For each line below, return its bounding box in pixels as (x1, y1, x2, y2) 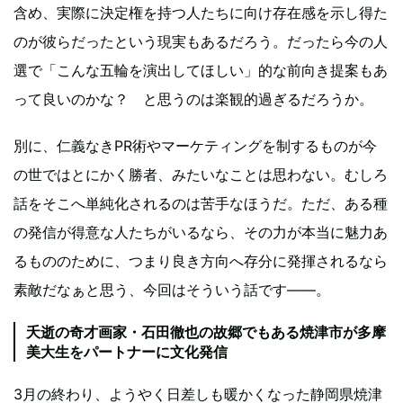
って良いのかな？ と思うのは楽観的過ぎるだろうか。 (13, 89, 373, 108)
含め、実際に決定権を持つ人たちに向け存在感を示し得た (13, 3, 388, 22)
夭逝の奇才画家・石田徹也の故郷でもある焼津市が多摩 (26, 322, 386, 341)
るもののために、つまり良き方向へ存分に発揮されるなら (13, 251, 388, 270)
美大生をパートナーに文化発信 (26, 342, 228, 361)
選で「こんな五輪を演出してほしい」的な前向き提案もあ (13, 60, 388, 79)
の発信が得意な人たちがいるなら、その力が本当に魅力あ (13, 222, 388, 241)
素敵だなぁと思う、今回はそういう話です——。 (13, 280, 330, 299)
